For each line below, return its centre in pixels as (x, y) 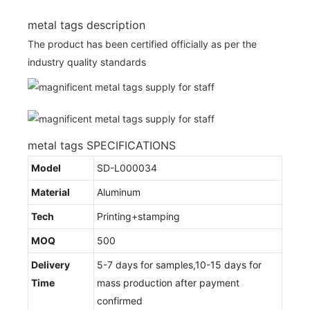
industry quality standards (87, 62)
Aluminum (119, 192)
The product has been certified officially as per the (142, 44)
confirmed (120, 300)
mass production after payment (168, 282)
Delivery (51, 264)
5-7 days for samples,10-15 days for (179, 264)
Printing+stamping (138, 216)
